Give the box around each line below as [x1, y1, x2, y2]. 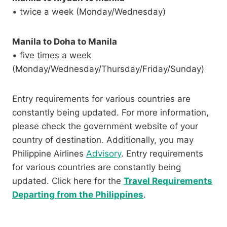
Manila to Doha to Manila [12, 36, 117, 47]
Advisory [86, 148, 121, 159]
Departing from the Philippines [12, 190, 143, 200]
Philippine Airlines [12, 148, 86, 159]
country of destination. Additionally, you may [12, 135, 194, 145]
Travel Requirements [124, 176, 212, 186]
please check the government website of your [12, 121, 198, 132]
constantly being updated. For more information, [12, 107, 209, 118]
